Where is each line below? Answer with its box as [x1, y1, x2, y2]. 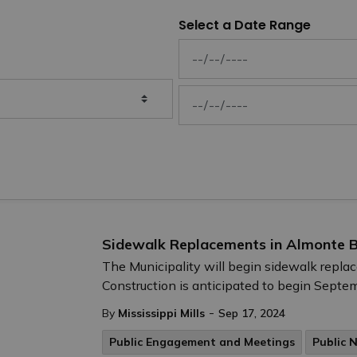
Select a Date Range [178, 15, 311, 34]
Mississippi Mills [118, 306, 205, 320]
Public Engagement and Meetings [109, 335, 295, 349]
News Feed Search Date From [178, 39, 352, 56]
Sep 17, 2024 [218, 306, 285, 320]
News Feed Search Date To [178, 85, 338, 102]
